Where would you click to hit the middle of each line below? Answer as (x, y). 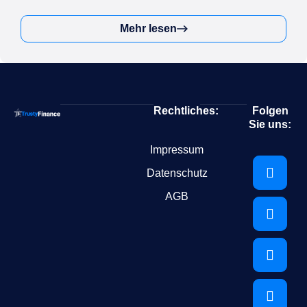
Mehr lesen (148, 29)
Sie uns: (270, 125)
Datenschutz (177, 173)
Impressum (177, 150)
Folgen (270, 111)
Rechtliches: (186, 111)
